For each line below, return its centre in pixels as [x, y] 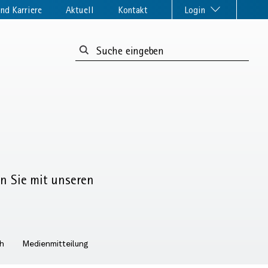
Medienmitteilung [55, 244]
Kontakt [133, 10]
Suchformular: [107, 47]
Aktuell [80, 10]
